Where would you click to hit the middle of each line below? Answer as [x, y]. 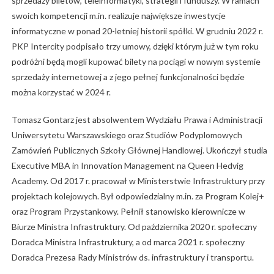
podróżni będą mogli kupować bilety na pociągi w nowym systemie [136, 61]
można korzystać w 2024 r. [61, 92]
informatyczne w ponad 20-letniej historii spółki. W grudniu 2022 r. [137, 31]
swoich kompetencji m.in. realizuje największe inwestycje [118, 15]
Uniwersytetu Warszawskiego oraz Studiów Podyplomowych [127, 135]
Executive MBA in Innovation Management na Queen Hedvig [127, 165]
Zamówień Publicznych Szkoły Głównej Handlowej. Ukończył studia [139, 150]
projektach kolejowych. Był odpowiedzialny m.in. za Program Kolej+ [138, 196]
